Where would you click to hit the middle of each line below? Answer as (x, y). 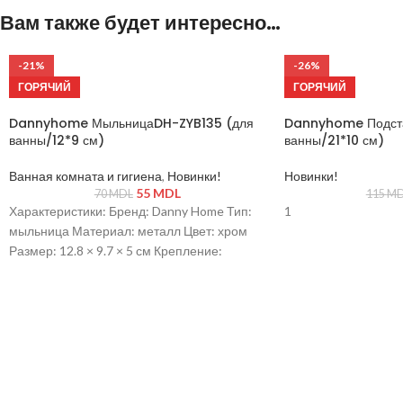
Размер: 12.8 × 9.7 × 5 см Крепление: (116, 251)
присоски (36, 270)
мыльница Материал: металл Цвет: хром (128, 231)
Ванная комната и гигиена (85, 176)
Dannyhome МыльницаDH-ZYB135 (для (131, 123)
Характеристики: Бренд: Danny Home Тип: (130, 211)
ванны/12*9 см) (57, 140)
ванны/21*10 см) (334, 140)
